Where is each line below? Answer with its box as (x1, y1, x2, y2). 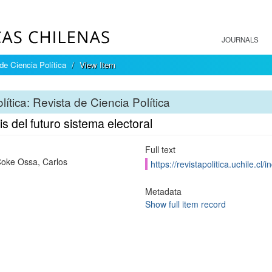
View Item (80, 59, 115, 70)
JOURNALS (222, 35, 259, 44)
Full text (144, 143, 175, 155)
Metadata (144, 185, 182, 197)
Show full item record (144, 198, 226, 210)
